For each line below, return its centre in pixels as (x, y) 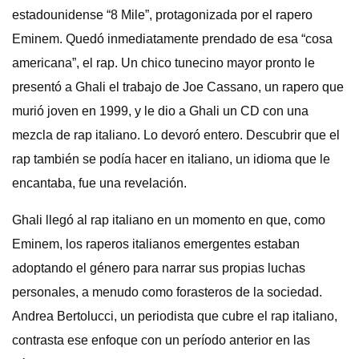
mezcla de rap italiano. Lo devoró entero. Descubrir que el (176, 135)
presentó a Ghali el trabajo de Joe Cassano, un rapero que (178, 87)
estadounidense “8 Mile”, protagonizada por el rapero (162, 15)
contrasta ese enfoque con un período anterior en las (161, 340)
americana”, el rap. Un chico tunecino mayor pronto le (163, 63)
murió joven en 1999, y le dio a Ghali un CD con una (160, 111)
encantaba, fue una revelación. (99, 183)
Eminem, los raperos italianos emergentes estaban (156, 244)
